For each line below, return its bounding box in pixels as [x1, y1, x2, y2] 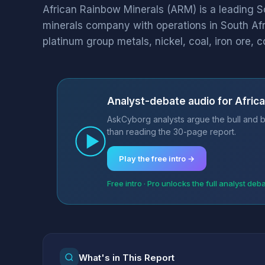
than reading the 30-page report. [107, 127, 236, 137]
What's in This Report [79, 251, 174, 263]
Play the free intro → [119, 154, 195, 163]
